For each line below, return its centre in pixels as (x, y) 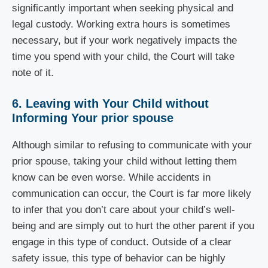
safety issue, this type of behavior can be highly (119, 258)
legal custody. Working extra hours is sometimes (121, 24)
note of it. (34, 73)
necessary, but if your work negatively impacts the (124, 40)
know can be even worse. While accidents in (111, 177)
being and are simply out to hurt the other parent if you (133, 226)
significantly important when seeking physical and (123, 8)
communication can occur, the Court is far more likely (132, 193)
